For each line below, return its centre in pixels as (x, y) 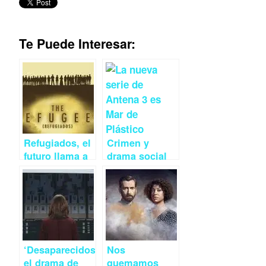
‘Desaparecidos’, (62, 250)
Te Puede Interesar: (77, 44)
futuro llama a (56, 156)
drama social (137, 156)
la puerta (44, 169)
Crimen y (128, 143)
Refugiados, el (57, 143)
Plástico (126, 182)
